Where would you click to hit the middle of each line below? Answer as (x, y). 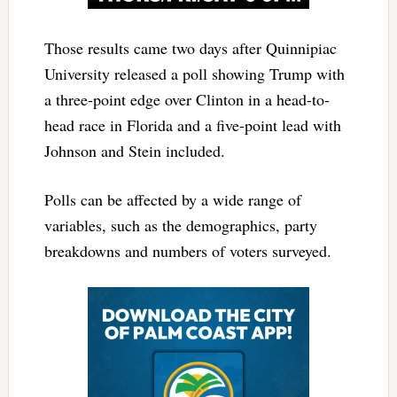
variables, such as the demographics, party (180, 226)
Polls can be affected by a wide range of (172, 200)
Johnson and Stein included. (134, 151)
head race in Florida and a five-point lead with (192, 125)
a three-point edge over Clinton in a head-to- (187, 100)
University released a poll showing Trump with (194, 74)
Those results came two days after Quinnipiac (190, 48)
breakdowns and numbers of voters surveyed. (187, 251)
